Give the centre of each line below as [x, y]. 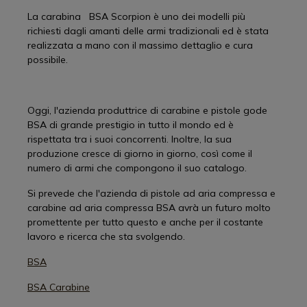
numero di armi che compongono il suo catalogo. [137, 168]
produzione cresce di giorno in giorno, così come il [140, 153]
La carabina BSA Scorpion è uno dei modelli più [136, 16]
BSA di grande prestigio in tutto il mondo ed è [131, 125]
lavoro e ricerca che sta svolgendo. [106, 236]
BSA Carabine [59, 287]
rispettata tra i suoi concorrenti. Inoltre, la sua [130, 139]
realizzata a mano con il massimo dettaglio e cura [140, 45]
